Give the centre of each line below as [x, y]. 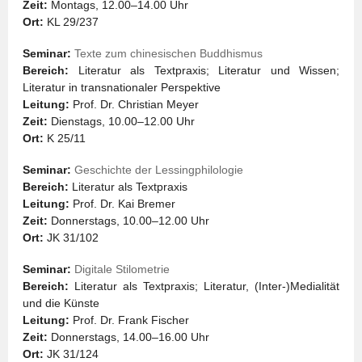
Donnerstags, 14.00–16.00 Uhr [128, 337]
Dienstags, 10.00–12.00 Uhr [121, 121]
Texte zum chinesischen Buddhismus [168, 53]
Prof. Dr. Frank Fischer [129, 320]
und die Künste [61, 303]
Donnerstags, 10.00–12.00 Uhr [128, 221]
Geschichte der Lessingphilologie [159, 170]
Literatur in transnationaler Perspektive [122, 87]
